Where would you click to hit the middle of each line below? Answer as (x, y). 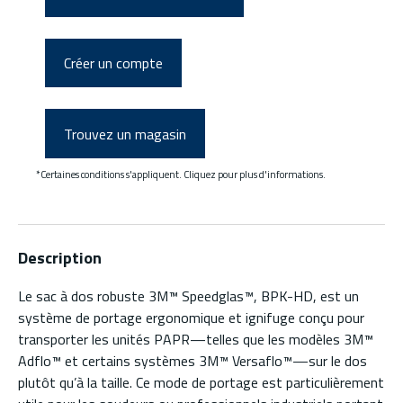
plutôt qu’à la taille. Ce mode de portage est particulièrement (201, 383)
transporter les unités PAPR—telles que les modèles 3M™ (196, 340)
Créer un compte (113, 63)
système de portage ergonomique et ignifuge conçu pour (191, 318)
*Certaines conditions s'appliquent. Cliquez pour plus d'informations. (181, 175)
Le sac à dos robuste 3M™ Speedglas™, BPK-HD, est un (188, 296)
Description (60, 258)
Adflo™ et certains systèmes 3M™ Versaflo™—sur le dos (193, 361)
